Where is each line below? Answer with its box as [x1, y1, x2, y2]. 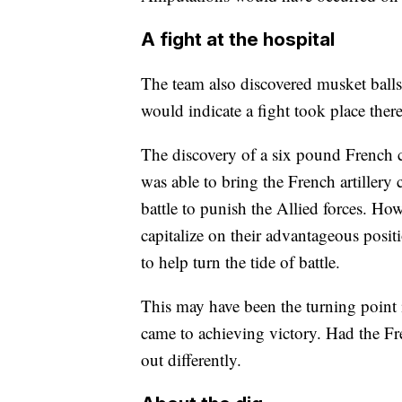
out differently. [141, 348, 241, 371]
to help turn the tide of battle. [141, 250, 340, 273]
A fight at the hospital [141, 28, 335, 50]
